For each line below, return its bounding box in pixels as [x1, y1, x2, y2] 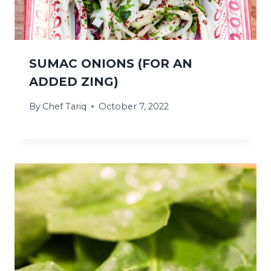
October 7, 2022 [99, 100, 169, 112]
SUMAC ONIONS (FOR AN [29, 56, 192, 71]
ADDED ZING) [29, 74, 119, 90]
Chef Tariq [42, 100, 87, 112]
